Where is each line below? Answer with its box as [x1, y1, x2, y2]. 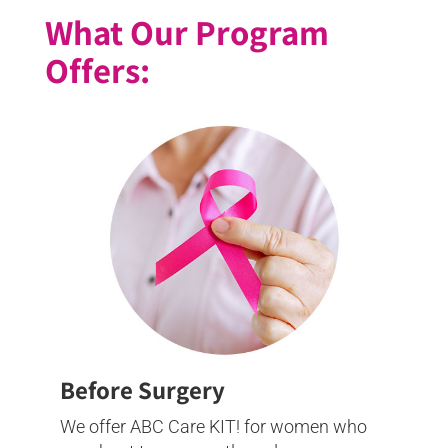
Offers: [45, 46, 150, 93]
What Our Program [45, 8, 329, 55]
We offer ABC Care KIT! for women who [60, 415, 367, 437]
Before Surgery [60, 372, 225, 406]
